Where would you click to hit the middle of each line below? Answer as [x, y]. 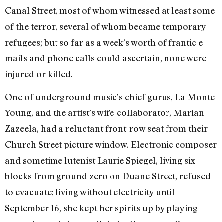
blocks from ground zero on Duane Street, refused [108, 176]
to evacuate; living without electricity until [90, 192]
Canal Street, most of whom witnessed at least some [110, 10]
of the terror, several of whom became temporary [105, 26]
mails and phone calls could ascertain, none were [106, 58]
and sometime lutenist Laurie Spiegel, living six [100, 160]
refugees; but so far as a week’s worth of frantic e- [105, 42]
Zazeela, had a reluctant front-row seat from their [106, 128]
